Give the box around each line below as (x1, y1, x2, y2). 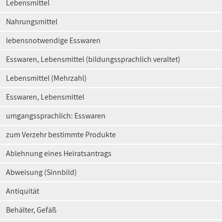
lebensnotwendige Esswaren (6, 35, 101, 46)
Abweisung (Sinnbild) (6, 167, 77, 177)
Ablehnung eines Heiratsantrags (6, 148, 111, 159)
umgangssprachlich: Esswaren (6, 111, 106, 121)
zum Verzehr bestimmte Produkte (6, 129, 116, 140)
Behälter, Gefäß (6, 205, 56, 215)
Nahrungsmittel (6, 16, 57, 27)
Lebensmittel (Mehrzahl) (6, 73, 87, 83)
